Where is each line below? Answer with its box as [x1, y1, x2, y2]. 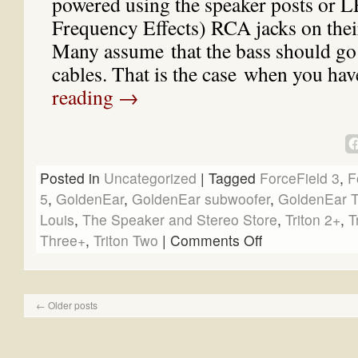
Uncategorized [104, 168, 197, 188]
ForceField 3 [260, 168, 340, 188]
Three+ [40, 230, 86, 250]
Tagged [209, 168, 256, 188]
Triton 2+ [285, 209, 340, 229]
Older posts [46, 298, 97, 312]
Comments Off [170, 230, 262, 250]
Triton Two [93, 230, 158, 250]
